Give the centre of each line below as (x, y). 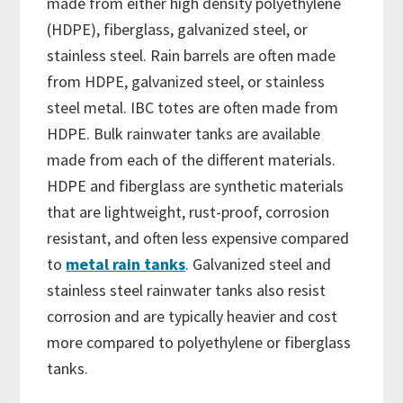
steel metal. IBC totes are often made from (193, 108)
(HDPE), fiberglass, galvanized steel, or (178, 30)
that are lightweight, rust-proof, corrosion (188, 212)
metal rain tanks (126, 264)
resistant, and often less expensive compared (198, 238)
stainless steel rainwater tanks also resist (187, 291)
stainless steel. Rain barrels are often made (192, 56)
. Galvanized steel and (259, 264)
